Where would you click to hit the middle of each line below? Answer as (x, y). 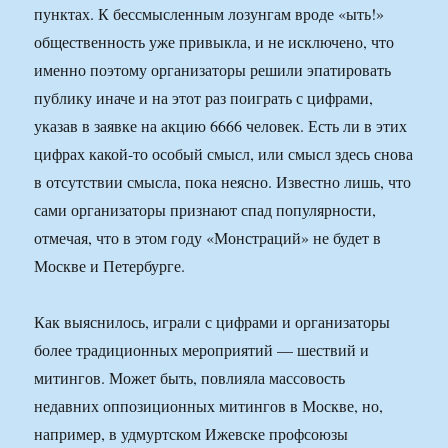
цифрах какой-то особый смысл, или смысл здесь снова (224, 154)
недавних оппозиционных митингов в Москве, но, (209, 406)
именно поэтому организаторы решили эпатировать (213, 70)
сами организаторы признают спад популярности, (205, 210)
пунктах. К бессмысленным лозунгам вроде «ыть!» (209, 14)
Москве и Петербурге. (110, 266)
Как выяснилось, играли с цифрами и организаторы (212, 322)
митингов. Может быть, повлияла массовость (190, 378)
